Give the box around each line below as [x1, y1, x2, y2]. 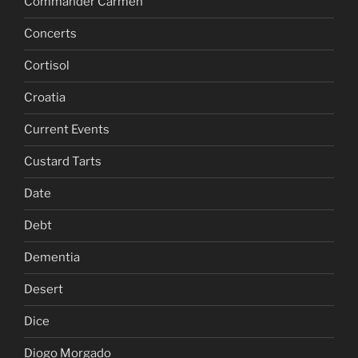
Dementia [24, 250, 80, 265]
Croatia [24, 90, 66, 105]
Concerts [24, 26, 77, 42]
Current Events [24, 122, 109, 137]
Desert [24, 282, 63, 297]
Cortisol [24, 58, 70, 74]
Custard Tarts [24, 154, 101, 169]
